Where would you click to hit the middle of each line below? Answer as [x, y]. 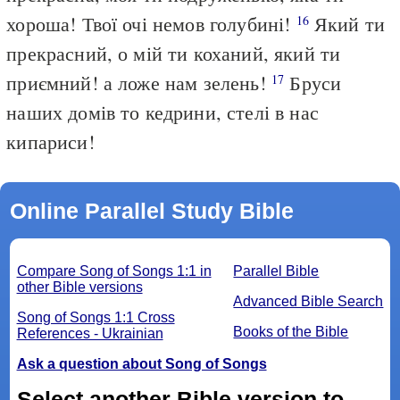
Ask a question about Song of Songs [142, 363]
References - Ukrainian [90, 333]
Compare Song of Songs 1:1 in [114, 271]
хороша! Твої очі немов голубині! [151, 23]
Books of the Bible [291, 331]
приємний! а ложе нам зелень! [139, 82]
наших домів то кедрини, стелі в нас [162, 112]
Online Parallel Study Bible [151, 210]
